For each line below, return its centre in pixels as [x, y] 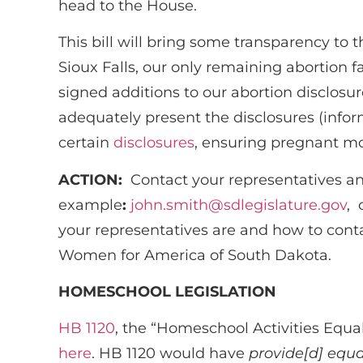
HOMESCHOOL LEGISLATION [167, 291]
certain [86, 143]
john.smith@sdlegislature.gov [239, 205]
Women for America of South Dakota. [195, 255]
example [90, 205]
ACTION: [90, 179]
